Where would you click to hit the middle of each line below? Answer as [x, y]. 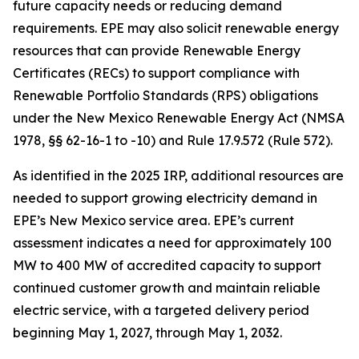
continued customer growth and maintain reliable [167, 288]
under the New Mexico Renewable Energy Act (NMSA [179, 118]
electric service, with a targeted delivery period [161, 311]
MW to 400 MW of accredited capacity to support [167, 266]
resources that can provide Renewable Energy [157, 51]
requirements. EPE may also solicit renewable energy [176, 28]
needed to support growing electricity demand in [165, 198]
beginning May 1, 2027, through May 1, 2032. [147, 333]
